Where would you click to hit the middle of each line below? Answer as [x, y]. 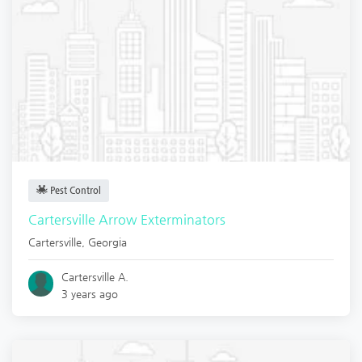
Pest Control [74, 190]
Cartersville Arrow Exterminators [127, 219]
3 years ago [90, 293]
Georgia [107, 242]
